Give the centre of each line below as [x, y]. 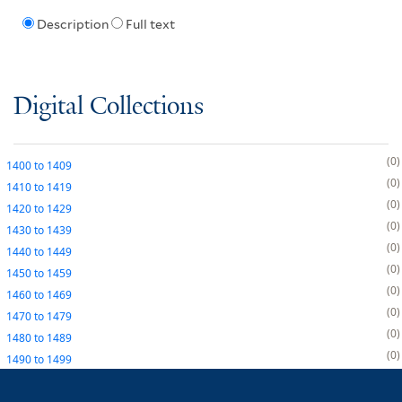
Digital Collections [109, 107]
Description [72, 25]
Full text [150, 25]
